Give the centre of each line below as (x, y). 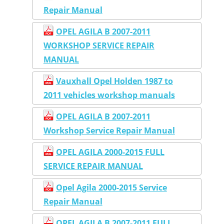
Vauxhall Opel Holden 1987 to (114, 81)
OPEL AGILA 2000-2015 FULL (110, 152)
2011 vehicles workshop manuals (109, 95)
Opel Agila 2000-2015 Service (111, 187)
